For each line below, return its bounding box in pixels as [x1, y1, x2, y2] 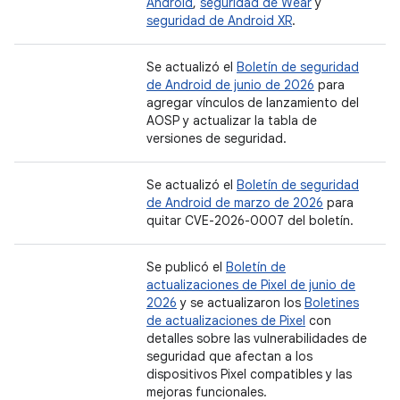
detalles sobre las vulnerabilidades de [146, 330, 367, 346]
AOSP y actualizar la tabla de [146, 112, 317, 129]
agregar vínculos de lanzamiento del [146, 95, 359, 111]
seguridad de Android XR [146, 12, 292, 29]
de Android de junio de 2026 [146, 77, 314, 93]
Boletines [304, 295, 359, 311]
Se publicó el [146, 259, 226, 275]
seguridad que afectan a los [146, 348, 312, 364]
